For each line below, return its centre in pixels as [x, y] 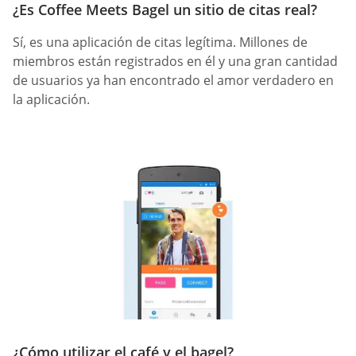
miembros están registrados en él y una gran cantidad [175, 62]
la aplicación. [51, 100]
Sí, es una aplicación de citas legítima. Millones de [160, 43]
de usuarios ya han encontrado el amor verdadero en [173, 81]
